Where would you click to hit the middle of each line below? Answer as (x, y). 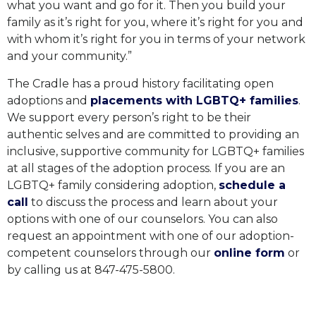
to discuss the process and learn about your (153, 202)
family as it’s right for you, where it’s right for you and (155, 23)
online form (249, 253)
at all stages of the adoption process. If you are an (146, 168)
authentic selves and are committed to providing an (153, 134)
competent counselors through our (110, 253)
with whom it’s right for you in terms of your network (156, 39)
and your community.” (69, 56)
